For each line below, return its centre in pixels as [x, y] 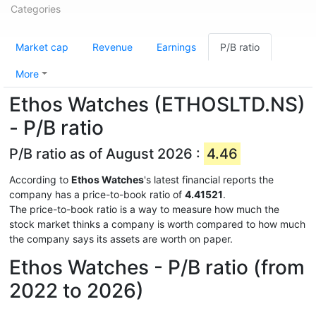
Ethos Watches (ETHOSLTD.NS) [157, 104]
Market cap [42, 47]
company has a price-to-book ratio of [97, 194]
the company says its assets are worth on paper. [121, 239]
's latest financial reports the [209, 180]
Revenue [113, 47]
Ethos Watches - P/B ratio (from [157, 267]
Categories [36, 9]
